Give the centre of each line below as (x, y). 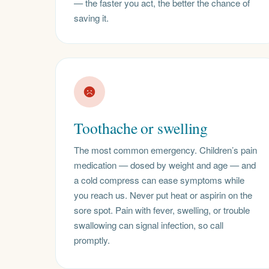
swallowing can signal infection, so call (149, 225)
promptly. (92, 240)
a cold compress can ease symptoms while (159, 180)
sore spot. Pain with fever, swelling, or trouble (162, 210)
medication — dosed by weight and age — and (165, 165)
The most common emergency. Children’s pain (166, 150)
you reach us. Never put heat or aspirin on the (163, 195)
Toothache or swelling (141, 128)
